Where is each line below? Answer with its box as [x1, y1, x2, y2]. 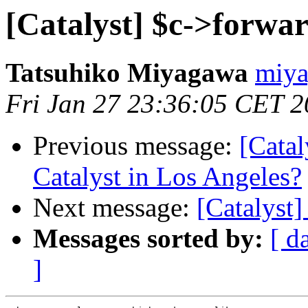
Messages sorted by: [33, 223, 263, 254]
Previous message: [33, 131, 239, 161]
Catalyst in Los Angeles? [33, 162, 302, 192]
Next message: [33, 192, 197, 223]
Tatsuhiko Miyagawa [5, 58, 248, 88]
